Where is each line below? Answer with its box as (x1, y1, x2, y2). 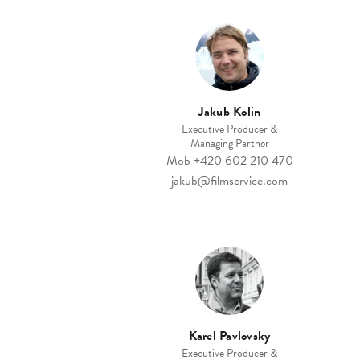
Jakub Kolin (198, 102, 261, 122)
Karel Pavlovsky (188, 326, 271, 346)
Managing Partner (190, 135, 269, 153)
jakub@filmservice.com (171, 171, 288, 191)
